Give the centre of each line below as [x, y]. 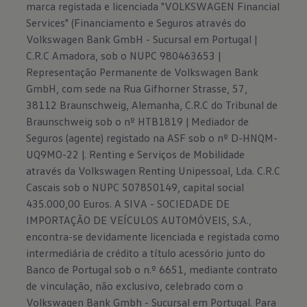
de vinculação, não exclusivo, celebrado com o [135, 286]
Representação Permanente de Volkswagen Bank [143, 72]
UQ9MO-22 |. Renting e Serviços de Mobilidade [136, 154]
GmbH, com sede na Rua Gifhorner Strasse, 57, [137, 88]
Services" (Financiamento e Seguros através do [136, 23]
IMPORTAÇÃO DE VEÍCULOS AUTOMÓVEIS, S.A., [139, 220]
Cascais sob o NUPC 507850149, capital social [135, 187]
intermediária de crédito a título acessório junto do [146, 253]
